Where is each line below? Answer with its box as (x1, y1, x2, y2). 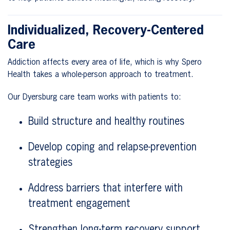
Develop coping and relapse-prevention (28, 142, 197, 152)
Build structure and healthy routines (28, 116, 184, 127)
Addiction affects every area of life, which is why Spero (8, 58, 202, 67)
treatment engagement (28, 198, 130, 209)
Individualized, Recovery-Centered (8, 24, 204, 37)
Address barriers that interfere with (28, 183, 183, 194)
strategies (28, 157, 72, 168)
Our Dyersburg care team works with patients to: (8, 93, 181, 102)
